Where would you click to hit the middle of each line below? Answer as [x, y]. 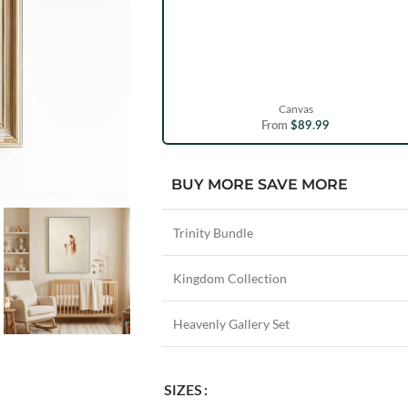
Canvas [296, 109]
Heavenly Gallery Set [231, 324]
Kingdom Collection [229, 279]
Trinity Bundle [213, 233]
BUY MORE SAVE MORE [259, 185]
